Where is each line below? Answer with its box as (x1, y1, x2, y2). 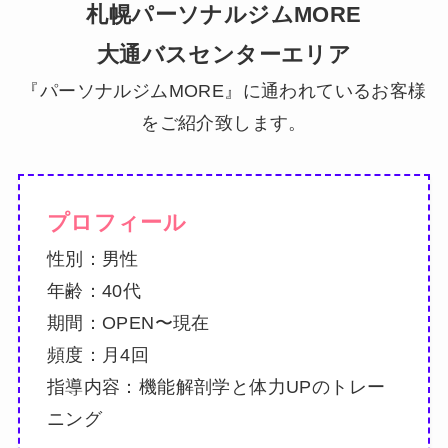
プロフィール (46, 210, 187, 236)
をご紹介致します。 (141, 112, 307, 133)
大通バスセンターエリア (96, 41, 352, 67)
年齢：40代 (46, 281, 142, 302)
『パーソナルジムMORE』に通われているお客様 (21, 80, 427, 101)
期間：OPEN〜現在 (46, 313, 210, 334)
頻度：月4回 (46, 345, 150, 366)
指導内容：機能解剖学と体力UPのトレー (46, 377, 386, 398)
